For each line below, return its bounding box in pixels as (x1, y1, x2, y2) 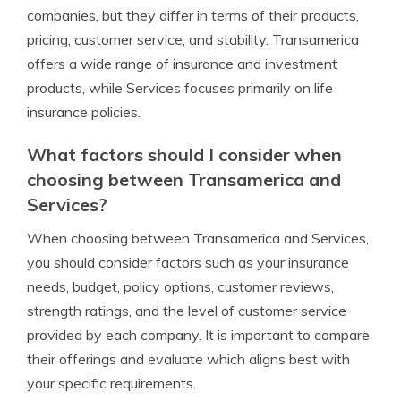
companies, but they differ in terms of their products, (27, 6, 359, 24)
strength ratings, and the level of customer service (27, 302, 346, 320)
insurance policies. (27, 103, 141, 121)
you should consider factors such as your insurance (27, 253, 349, 271)
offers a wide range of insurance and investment (27, 55, 337, 73)
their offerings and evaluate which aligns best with (27, 350, 350, 368)
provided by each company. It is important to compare (27, 326, 370, 344)
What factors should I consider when (27, 143, 342, 166)
